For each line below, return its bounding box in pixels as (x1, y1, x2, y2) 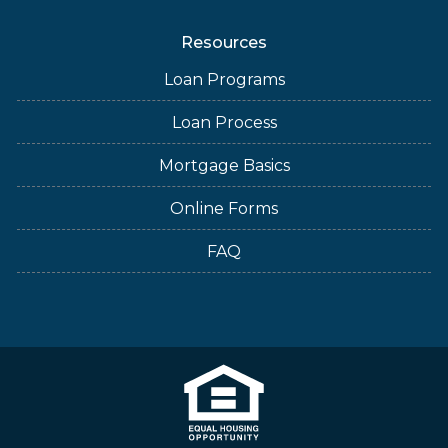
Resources (181, 32, 267, 52)
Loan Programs (163, 69, 285, 89)
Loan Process (171, 112, 277, 132)
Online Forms (170, 198, 278, 218)
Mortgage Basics (158, 155, 290, 175)
